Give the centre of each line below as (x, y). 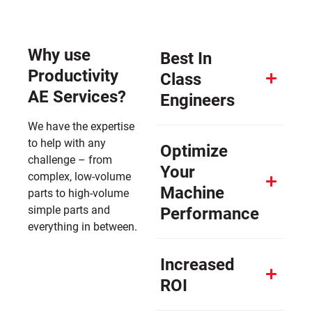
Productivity (73, 75)
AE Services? (77, 96)
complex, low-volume (79, 175)
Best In (186, 57)
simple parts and (69, 209)
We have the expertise (81, 125)
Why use (59, 54)
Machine (192, 192)
